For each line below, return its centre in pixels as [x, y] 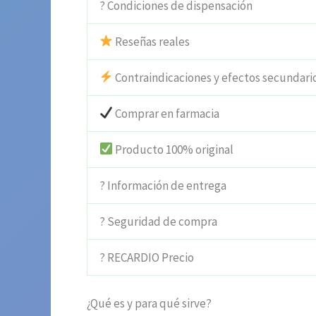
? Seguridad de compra [158, 221]
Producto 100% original [174, 149]
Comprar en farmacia [166, 113]
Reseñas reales [152, 41]
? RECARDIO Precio [147, 257]
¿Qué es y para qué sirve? [149, 304]
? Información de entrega [163, 185]
